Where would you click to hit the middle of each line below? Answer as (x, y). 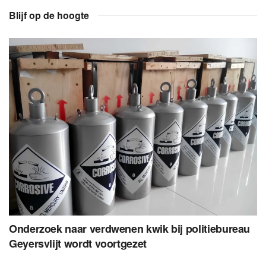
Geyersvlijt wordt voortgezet (78, 244)
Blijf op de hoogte (49, 15)
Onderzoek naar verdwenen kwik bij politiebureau (130, 229)
